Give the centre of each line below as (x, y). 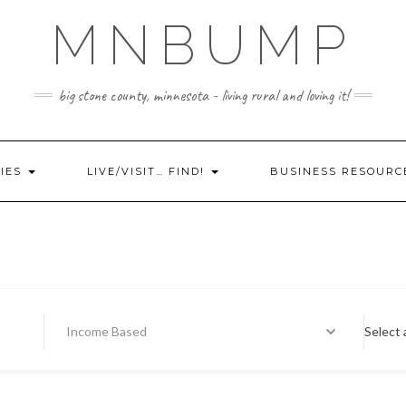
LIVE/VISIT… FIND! (148, 171)
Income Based (95, 331)
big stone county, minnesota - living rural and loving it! (203, 95)
